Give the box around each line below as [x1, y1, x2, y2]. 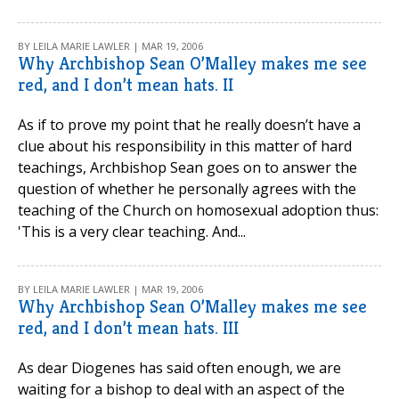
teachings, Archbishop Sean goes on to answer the [18, 158, 357, 177]
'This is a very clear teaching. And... [18, 222, 246, 241]
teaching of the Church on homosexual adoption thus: [18, 200, 379, 220]
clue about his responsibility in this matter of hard [18, 136, 352, 156]
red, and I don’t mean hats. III [18, 317, 239, 339]
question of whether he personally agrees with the [18, 179, 356, 199]
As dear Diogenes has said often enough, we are [18, 358, 341, 378]
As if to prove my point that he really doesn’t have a [18, 115, 361, 134]
